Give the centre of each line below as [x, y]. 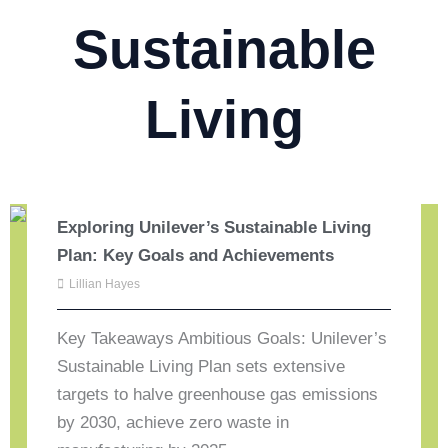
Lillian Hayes [105, 283]
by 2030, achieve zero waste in [173, 422]
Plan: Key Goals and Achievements [196, 255]
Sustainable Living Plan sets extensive [201, 366]
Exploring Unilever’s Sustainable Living [214, 227]
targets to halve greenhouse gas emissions [218, 394]
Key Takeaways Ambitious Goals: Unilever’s [222, 338]
